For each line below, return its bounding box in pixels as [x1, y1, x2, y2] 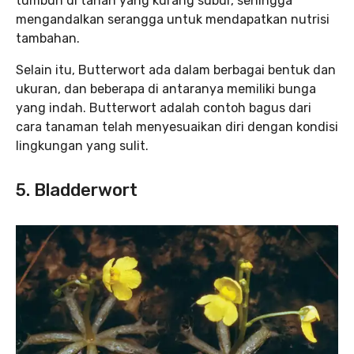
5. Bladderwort [16, 179, 137, 201]
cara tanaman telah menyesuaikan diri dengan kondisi [16, 119, 338, 135]
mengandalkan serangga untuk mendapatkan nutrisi [16, 12, 330, 28]
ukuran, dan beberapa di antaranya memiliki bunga [16, 81, 316, 97]
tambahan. [16, 31, 80, 47]
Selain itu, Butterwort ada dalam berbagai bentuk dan [16, 62, 336, 78]
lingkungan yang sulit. [16, 138, 149, 154]
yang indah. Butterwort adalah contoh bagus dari [16, 100, 311, 116]
